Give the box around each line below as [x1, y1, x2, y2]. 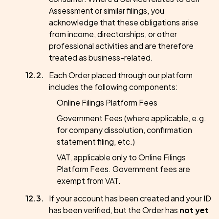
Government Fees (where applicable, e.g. [57, 113, 206, 123]
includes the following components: [49, 82, 178, 92]
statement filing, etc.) [57, 136, 135, 147]
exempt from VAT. [57, 175, 121, 186]
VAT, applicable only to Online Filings [57, 152, 186, 162]
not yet [179, 205, 209, 215]
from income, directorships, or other [49, 29, 177, 39]
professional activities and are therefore [49, 41, 194, 51]
